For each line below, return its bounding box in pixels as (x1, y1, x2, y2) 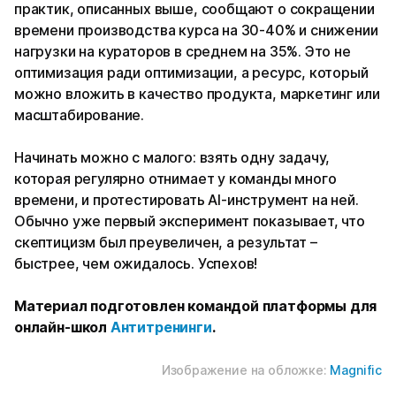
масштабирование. (14, 106, 145, 125)
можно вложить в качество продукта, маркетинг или (14, 85, 380, 103)
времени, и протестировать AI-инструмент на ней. (14, 191, 359, 209)
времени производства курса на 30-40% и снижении (14, 21, 378, 40)
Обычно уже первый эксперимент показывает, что (14, 212, 365, 231)
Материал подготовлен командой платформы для (14, 297, 377, 316)
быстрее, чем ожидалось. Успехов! (14, 255, 258, 273)
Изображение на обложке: (161, 362, 331, 378)
